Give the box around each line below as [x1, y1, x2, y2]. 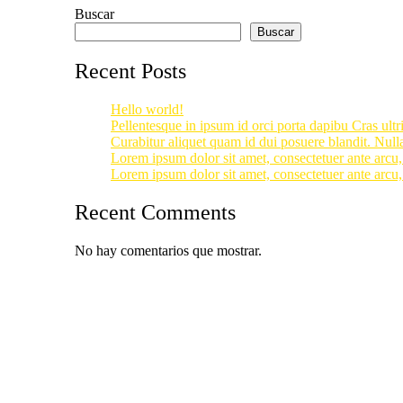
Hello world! [111, 102, 184, 118]
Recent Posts [75, 59, 186, 84]
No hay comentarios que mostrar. [75, 242, 262, 258]
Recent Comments [75, 200, 236, 224]
